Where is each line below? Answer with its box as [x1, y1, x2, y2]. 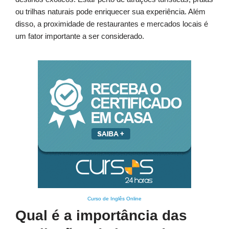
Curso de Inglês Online [87, 196, 142, 202]
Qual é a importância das [15, 208, 187, 224]
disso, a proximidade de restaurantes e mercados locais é [15, 19, 208, 29]
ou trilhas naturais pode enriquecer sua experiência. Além [15, 7, 205, 16]
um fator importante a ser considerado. [15, 32, 144, 41]
